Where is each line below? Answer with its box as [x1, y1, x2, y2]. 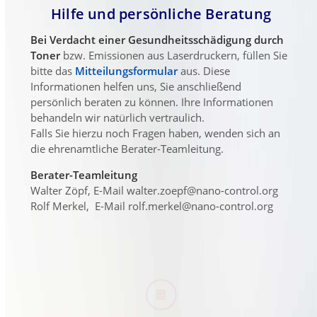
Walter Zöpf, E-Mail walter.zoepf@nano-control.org [30, 183, 278, 198]
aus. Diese [177, 64, 230, 79]
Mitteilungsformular [74, 64, 178, 79]
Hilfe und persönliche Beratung [51, 4, 271, 24]
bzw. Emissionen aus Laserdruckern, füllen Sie [59, 48, 287, 63]
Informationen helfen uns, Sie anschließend [30, 79, 241, 94]
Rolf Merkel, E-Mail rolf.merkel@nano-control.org [30, 199, 273, 214]
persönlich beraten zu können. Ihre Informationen [30, 95, 273, 110]
